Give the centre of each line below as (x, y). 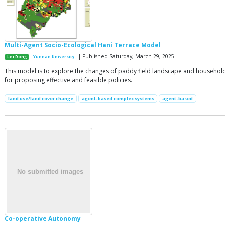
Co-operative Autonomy (43, 219)
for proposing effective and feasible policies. (68, 80)
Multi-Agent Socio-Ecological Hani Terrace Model (83, 45)
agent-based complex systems (118, 99)
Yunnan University (54, 57)
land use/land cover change (40, 99)
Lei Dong (17, 57)
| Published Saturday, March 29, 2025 (126, 57)
